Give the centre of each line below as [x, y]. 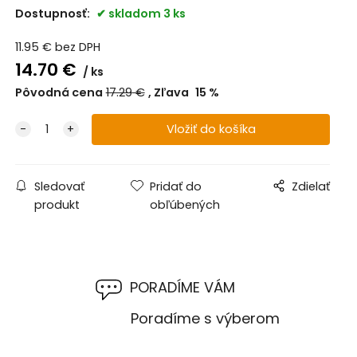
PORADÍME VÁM [183, 288]
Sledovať [59, 187]
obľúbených [185, 205]
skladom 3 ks [147, 13]
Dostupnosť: [53, 13]
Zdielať [311, 187]
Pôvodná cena [59, 93]
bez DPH [77, 47]
